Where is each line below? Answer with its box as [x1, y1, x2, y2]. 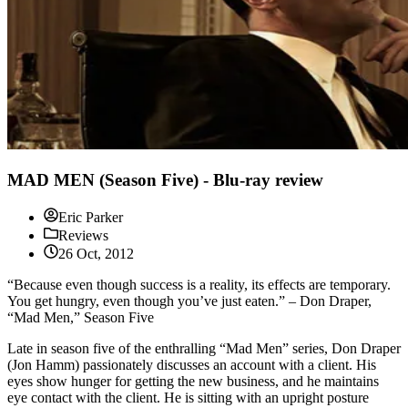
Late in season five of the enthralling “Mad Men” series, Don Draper [7, 340, 401, 356]
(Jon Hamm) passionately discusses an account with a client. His [7, 356, 376, 372]
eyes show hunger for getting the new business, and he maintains [7, 372, 379, 389]
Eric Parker [58, 209, 123, 225]
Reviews [58, 227, 108, 243]
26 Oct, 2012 [58, 245, 134, 261]
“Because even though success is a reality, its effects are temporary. [7, 276, 391, 292]
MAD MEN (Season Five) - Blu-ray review [7, 170, 323, 190]
